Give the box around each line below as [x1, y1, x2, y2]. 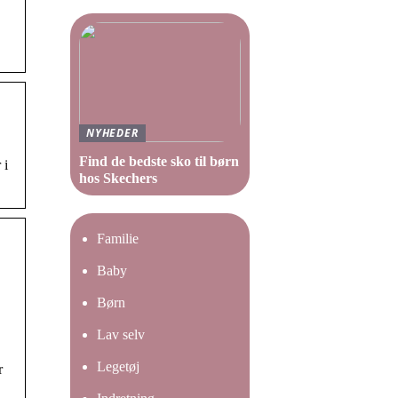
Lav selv [97, 327, 145, 342]
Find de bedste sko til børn [79, 154, 239, 169]
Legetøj [97, 359, 139, 374]
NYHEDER [86, 125, 139, 140]
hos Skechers [79, 171, 157, 186]
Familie [97, 231, 139, 246]
